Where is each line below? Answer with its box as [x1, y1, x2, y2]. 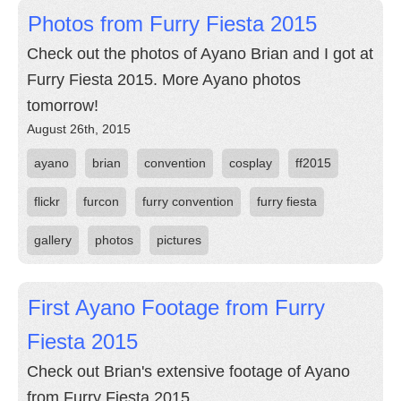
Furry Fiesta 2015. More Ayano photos [27, 71, 301, 89]
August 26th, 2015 [27, 122, 131, 136]
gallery [34, 233, 72, 247]
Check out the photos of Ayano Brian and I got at [27, 45, 373, 63]
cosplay [229, 156, 272, 170]
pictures [157, 233, 201, 247]
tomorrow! [27, 97, 98, 115]
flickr [34, 194, 60, 209]
